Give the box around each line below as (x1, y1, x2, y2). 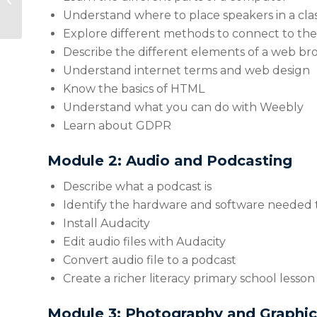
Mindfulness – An (25, 3, 100, 14)
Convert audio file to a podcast (63, 253, 236, 267)
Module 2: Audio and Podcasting (47, 151, 292, 169)
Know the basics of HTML (63, 81, 204, 96)
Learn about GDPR (63, 118, 171, 132)
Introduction (25, 18, 81, 29)
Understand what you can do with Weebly (63, 100, 304, 114)
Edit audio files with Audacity (63, 234, 226, 248)
